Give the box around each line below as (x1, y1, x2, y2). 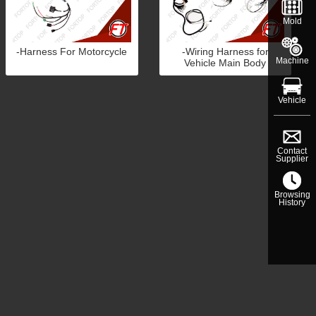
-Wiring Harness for (181, 45, 269, 57)
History (279, 197, 305, 208)
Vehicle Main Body (184, 56, 267, 68)
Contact (277, 146, 307, 157)
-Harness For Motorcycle (16, 45, 128, 57)
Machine (275, 56, 309, 66)
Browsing (274, 190, 310, 200)
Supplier (276, 154, 308, 164)
